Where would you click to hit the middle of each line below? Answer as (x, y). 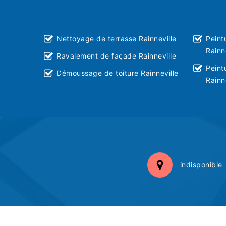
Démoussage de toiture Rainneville (118, 73)
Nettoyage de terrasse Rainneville (117, 38)
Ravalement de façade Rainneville (116, 55)
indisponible (201, 164)
